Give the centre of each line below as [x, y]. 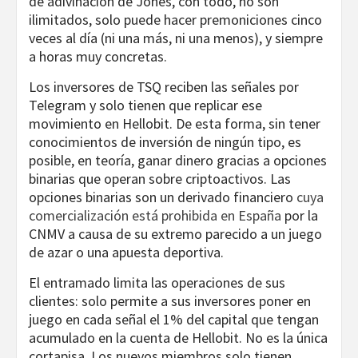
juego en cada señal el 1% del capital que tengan [174, 320]
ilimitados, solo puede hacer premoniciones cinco [175, 20]
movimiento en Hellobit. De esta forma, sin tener [175, 124]
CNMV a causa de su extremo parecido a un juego [175, 234]
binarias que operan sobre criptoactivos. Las [160, 179]
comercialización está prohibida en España [155, 216]
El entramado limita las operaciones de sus [157, 283]
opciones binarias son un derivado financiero [163, 197]
